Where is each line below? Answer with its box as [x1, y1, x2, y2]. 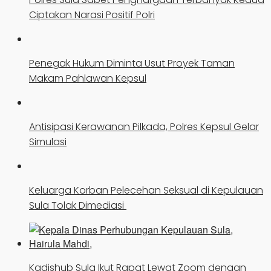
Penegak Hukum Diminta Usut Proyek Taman [29, 56, 235, 71]
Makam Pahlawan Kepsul [29, 71, 146, 86]
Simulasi [29, 135, 67, 149]
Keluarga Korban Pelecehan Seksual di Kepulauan [29, 183, 263, 198]
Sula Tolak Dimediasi [29, 198, 126, 213]
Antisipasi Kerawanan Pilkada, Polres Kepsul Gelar [29, 120, 259, 134]
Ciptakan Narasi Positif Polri [29, 8, 155, 22]
